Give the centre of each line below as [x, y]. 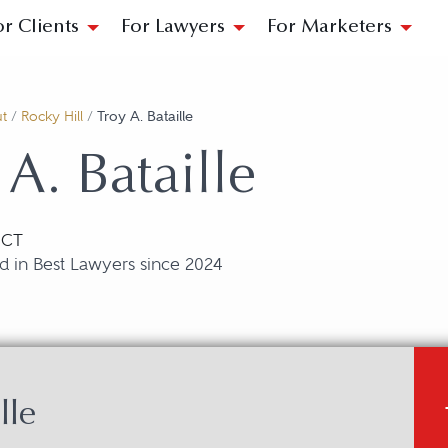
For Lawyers [173, 27]
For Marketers [329, 27]
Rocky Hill [52, 116]
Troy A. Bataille [145, 116]
